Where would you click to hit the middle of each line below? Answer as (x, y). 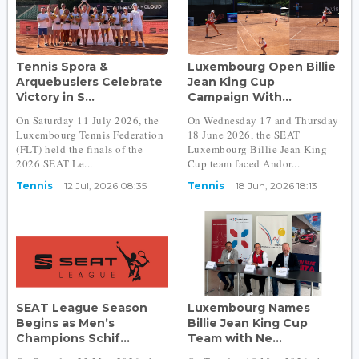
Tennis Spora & (62, 67)
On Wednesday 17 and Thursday (263, 121)
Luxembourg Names (248, 307)
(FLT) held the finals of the (79, 149)
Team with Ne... (234, 338)
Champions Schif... (73, 338)
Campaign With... (239, 97)
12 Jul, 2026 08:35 (105, 186)
